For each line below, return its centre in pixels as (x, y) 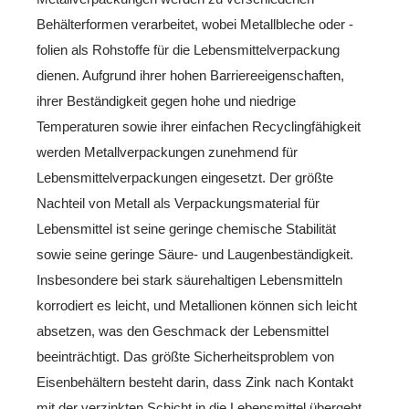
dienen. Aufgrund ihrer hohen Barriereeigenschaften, (190, 75)
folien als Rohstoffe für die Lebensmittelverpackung (188, 49)
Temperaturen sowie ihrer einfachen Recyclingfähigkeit (199, 126)
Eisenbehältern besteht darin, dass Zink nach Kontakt (195, 382)
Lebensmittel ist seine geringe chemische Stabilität (186, 228)
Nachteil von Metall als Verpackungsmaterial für (178, 203)
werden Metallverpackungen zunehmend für (167, 152)
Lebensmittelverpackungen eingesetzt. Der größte (185, 177)
